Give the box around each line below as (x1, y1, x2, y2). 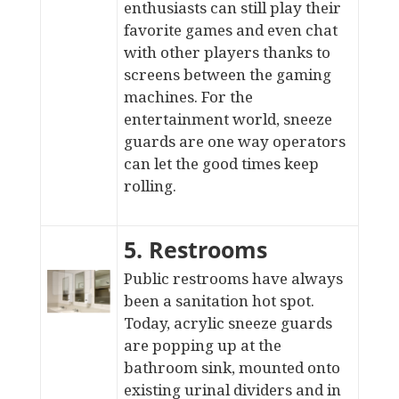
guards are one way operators (123, 131, 346, 151)
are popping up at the (123, 335, 281, 355)
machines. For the (123, 86, 253, 107)
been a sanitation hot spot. (123, 290, 314, 311)
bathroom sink (123, 357, 232, 378)
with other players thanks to (123, 42, 330, 62)
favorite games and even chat (123, 20, 338, 40)
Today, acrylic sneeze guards (123, 313, 332, 333)
